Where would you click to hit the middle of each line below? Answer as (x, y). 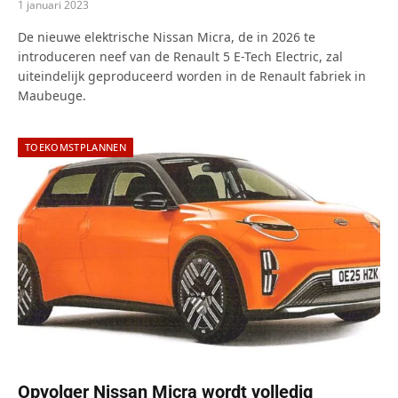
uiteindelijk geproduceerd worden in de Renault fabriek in (192, 76)
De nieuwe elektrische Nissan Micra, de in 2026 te (167, 36)
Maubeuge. (52, 95)
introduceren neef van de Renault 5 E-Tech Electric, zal (180, 56)
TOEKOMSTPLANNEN (76, 147)
